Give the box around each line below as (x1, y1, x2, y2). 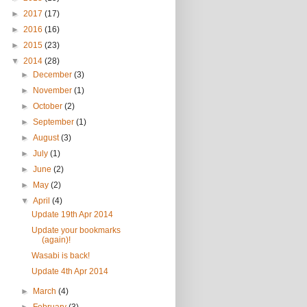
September (33, 117, 77, 127)
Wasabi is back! (31, 251, 90, 260)
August (33, 133, 62, 143)
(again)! (41, 235, 71, 245)
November (33, 86, 75, 95)
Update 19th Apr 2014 (31, 210, 113, 219)
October (33, 101, 65, 111)
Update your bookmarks (31, 225, 121, 235)
